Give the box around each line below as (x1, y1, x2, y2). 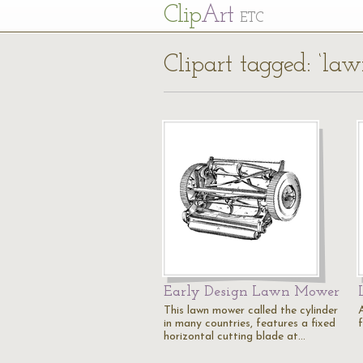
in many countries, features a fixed (164, 318, 335, 330)
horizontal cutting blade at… (164, 331, 305, 343)
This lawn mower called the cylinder (164, 305, 338, 317)
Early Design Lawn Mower (164, 284, 340, 300)
